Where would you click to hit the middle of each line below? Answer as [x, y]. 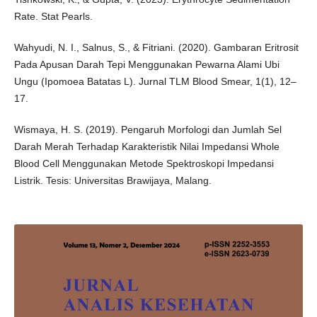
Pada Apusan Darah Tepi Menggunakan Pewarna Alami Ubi [146, 65]
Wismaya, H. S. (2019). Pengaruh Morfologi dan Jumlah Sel [148, 130]
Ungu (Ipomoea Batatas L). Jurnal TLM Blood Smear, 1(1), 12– [155, 82]
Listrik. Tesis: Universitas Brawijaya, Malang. [113, 181]
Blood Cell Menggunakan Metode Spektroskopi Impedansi [144, 164]
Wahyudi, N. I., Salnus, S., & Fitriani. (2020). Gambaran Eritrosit [156, 48]
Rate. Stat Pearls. [53, 17]
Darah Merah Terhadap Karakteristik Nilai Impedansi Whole [146, 147]
